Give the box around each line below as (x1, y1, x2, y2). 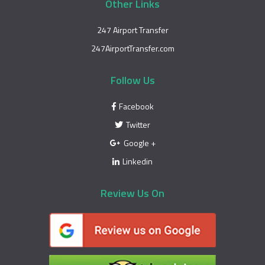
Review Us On (101, 185, 164, 201)
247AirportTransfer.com (91, 42, 174, 54)
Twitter (126, 118, 150, 131)
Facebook (118, 100, 154, 112)
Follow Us (110, 72, 155, 88)
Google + (123, 137, 156, 149)
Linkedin (122, 155, 153, 167)
